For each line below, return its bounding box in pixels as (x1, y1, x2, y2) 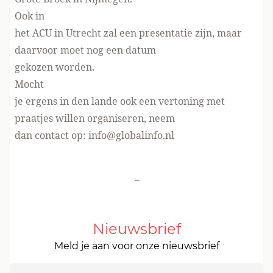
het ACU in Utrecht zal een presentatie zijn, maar (15, 26, 242, 40)
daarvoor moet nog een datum (15, 43, 156, 57)
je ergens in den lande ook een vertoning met (15, 94, 225, 108)
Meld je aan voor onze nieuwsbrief (54, 240, 219, 252)
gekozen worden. (15, 60, 94, 74)
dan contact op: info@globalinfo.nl (15, 129, 174, 142)
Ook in (15, 9, 44, 23)
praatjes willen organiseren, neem (15, 112, 175, 125)
